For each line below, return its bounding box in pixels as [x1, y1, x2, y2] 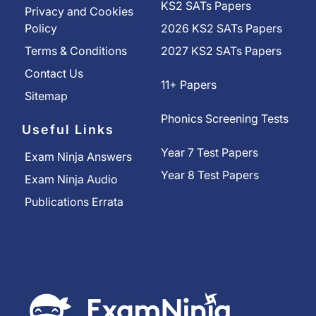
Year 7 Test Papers [161, 145, 258, 160]
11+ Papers [161, 78, 217, 92]
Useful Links [22, 122, 114, 138]
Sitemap [25, 89, 68, 104]
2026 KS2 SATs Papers [161, 21, 282, 36]
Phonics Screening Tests [161, 111, 288, 126]
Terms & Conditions [25, 44, 127, 59]
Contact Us [25, 66, 83, 81]
